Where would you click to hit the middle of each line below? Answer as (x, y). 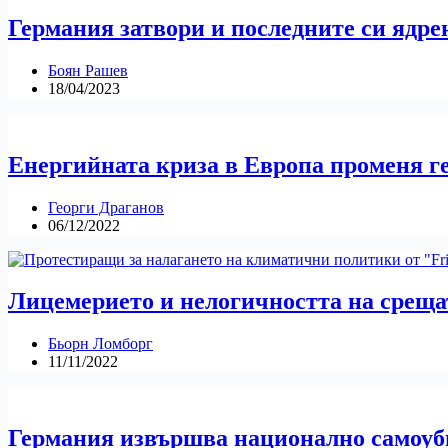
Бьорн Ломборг (100, 344)
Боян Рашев (88, 70)
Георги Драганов (106, 207)
